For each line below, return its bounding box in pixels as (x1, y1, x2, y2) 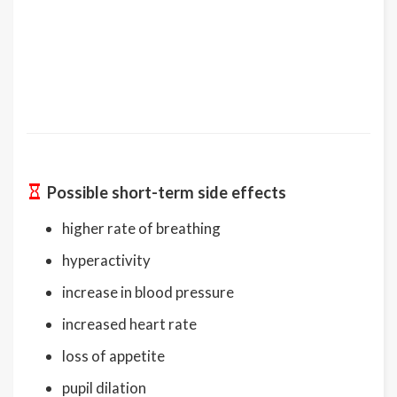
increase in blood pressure (62, 282, 234, 301)
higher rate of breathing (62, 218, 221, 237)
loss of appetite (62, 346, 165, 365)
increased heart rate (62, 314, 197, 333)
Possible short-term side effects (47, 182, 286, 202)
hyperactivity (62, 250, 151, 269)
